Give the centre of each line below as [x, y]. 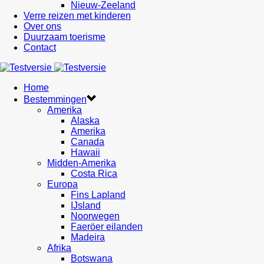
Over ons [42, 26]
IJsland [86, 205]
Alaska [85, 121]
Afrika [59, 248]
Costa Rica [94, 174]
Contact [40, 47]
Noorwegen [95, 216]
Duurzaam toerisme [65, 37]
